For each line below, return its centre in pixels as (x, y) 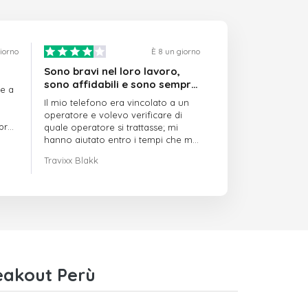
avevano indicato (82, 152)
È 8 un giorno (175, 52)
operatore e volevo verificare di (113, 115)
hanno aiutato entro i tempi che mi (120, 140)
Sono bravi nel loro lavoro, (112, 71)
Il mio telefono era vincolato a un (117, 103)
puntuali (65, 98)
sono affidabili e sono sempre (121, 85)
